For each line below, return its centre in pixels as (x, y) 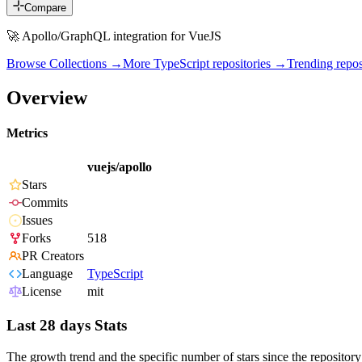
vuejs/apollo (120, 167)
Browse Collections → (65, 64)
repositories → (248, 64)
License (42, 292)
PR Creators (53, 256)
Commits (45, 203)
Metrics (27, 133)
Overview (47, 97)
